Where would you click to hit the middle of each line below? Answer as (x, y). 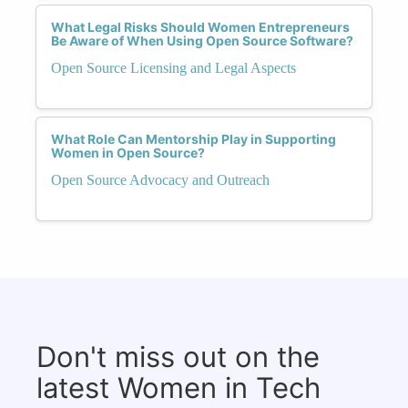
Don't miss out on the (178, 356)
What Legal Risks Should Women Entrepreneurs (200, 26)
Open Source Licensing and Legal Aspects (173, 67)
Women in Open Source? (128, 152)
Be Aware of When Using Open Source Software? (202, 40)
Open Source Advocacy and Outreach (160, 179)
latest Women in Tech (178, 387)
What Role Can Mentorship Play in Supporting (194, 138)
